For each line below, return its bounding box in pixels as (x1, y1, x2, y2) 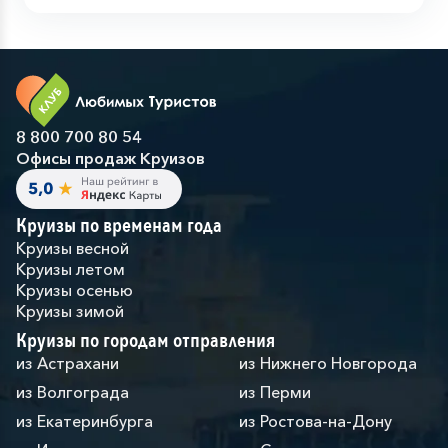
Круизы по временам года (16, 212, 222, 239)
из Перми (239, 382, 311, 402)
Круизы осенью (16, 280, 133, 300)
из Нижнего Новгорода (239, 353, 417, 373)
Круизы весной (16, 238, 129, 258)
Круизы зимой (16, 301, 124, 321)
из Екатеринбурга (16, 411, 153, 431)
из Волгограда (16, 382, 129, 402)
